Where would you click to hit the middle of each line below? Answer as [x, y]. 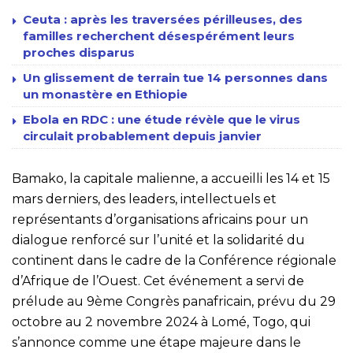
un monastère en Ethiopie [105, 94]
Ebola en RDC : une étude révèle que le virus [162, 119]
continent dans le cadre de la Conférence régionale [174, 260]
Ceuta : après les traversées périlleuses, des [163, 19]
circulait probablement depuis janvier [142, 136]
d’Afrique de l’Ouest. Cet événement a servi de [158, 281]
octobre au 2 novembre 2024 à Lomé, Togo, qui [161, 321]
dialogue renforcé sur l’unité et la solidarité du [158, 240]
